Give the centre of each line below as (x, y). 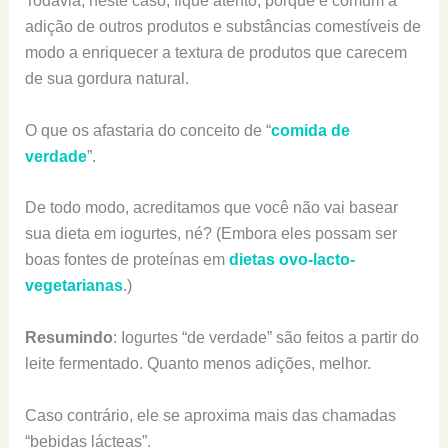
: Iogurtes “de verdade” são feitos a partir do (265, 337)
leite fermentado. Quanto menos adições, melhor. (197, 363)
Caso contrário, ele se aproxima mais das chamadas (210, 415)
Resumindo (68, 337)
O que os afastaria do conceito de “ (147, 130)
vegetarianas (73, 286)
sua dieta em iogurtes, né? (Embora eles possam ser (210, 234)
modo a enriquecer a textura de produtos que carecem (215, 53)
